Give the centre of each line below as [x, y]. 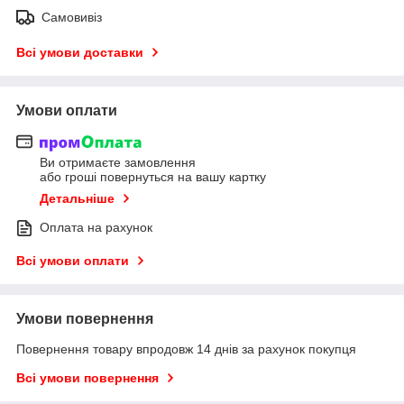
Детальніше [77, 199]
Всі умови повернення [87, 378]
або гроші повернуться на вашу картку [153, 177]
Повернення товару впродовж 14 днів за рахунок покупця [186, 349]
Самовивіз [72, 17]
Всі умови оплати [73, 261]
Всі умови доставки [80, 52]
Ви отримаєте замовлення [118, 163]
